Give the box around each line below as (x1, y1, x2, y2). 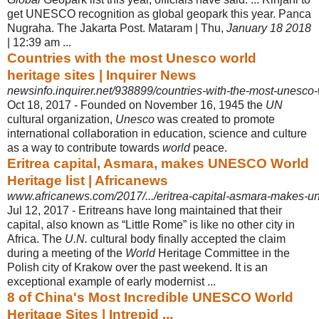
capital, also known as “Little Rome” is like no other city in (7, 218, 295, 231)
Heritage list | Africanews (7, 172, 168, 188)
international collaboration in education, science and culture (7, 127, 307, 140)
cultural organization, (7, 113, 115, 125)
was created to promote (155, 113, 275, 125)
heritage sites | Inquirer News (7, 67, 197, 83)
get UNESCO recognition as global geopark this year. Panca (7, 7, 311, 20)
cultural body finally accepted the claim (88, 232, 286, 245)
